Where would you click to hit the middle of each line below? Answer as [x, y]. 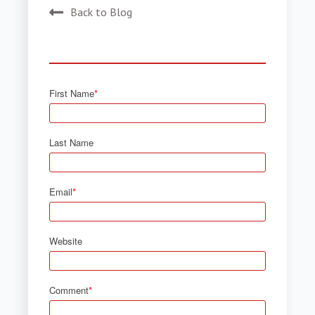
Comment [69, 290]
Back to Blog [102, 12]
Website [66, 240]
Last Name [72, 142]
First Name [72, 93]
